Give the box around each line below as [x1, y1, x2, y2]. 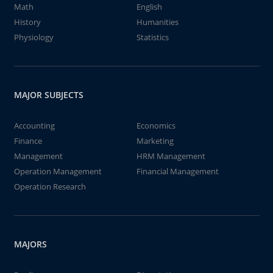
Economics [136, 120, 175, 131]
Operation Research [13, 181, 86, 192]
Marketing [136, 135, 174, 146]
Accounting [13, 120, 55, 131]
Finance [13, 135, 42, 146]
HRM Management [136, 151, 205, 161]
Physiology [13, 32, 54, 43]
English [136, 1, 162, 12]
